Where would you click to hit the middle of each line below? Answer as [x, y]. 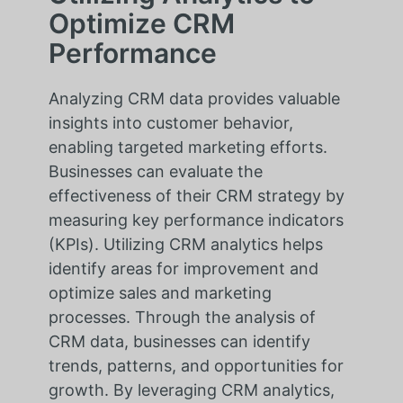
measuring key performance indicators [196, 220]
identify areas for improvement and [183, 269]
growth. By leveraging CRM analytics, [191, 390]
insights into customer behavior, [170, 123]
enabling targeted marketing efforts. [188, 148]
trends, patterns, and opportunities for [196, 366]
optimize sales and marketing [160, 293]
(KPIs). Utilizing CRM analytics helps [185, 245]
